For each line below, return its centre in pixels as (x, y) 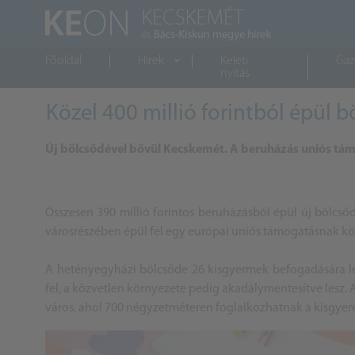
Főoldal (63, 61)
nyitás (235, 74)
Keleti (234, 61)
